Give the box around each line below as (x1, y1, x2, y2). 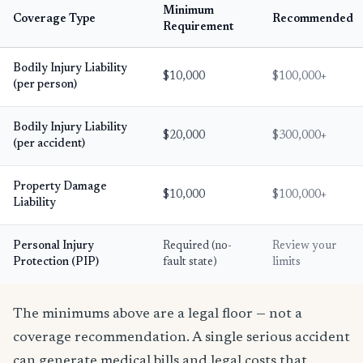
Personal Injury (13, 241, 94, 252)
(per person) (13, 79, 77, 91)
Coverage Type (13, 14, 96, 25)
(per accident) (13, 139, 85, 150)
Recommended (272, 14, 353, 25)
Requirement (163, 22, 234, 33)
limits (272, 257, 301, 268)
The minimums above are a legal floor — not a (13, 307, 302, 322)
